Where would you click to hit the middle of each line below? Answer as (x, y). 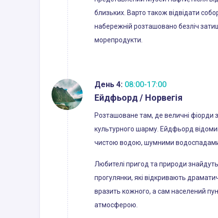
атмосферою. (116, 205)
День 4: (109, 84)
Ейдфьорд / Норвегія (138, 97)
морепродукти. (118, 40)
